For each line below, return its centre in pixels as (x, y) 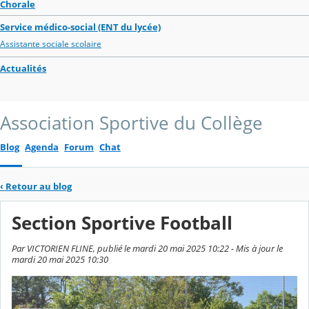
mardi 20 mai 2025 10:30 (60, 260)
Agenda (42, 147)
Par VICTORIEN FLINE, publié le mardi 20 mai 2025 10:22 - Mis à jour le (147, 249)
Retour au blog (39, 186)
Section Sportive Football (122, 223)
